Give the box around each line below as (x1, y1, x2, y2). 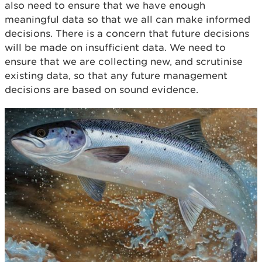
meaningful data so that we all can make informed (5, 13, 250, 25)
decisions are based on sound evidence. (5, 83, 198, 95)
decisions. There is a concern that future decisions (5, 27, 249, 39)
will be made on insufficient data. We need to (5, 41, 226, 53)
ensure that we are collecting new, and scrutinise (5, 55, 243, 67)
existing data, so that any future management (5, 69, 227, 81)
